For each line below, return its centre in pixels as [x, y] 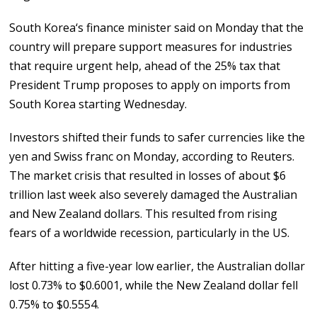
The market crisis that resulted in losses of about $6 [148, 176]
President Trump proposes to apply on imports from [150, 85]
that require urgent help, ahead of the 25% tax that [145, 66]
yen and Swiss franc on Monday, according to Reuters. [152, 157]
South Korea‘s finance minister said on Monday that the [157, 28]
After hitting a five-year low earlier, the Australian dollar [157, 266]
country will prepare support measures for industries [151, 47]
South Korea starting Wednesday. [98, 104]
